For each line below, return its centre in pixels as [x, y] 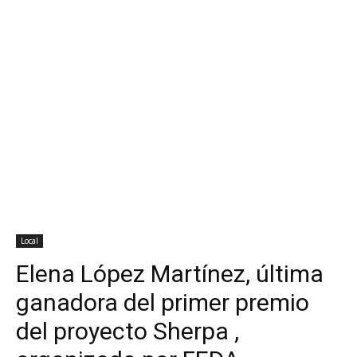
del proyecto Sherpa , [127, 331]
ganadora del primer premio [163, 303]
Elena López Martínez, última [170, 274]
